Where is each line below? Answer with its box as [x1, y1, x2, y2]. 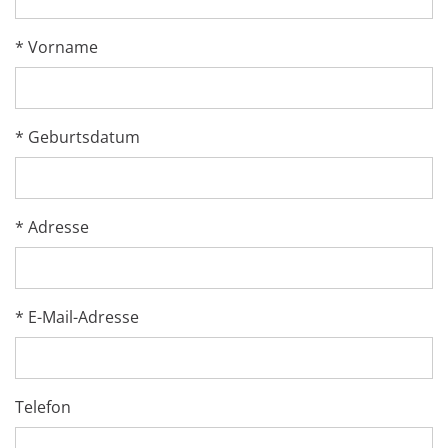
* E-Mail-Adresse [15, 306, 139, 329]
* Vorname [15, 36, 98, 59]
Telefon [15, 396, 71, 419]
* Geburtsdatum [15, 126, 140, 149]
